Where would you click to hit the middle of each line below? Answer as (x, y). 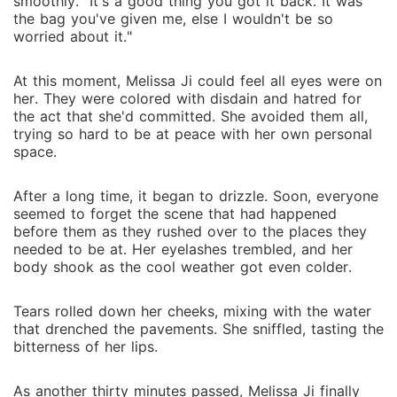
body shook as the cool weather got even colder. (183, 267)
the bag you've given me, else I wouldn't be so (173, 19)
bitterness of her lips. (86, 346)
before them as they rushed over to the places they (190, 231)
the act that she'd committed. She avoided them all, (191, 116)
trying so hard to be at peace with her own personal (193, 134)
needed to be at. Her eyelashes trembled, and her (183, 249)
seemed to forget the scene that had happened (175, 214)
